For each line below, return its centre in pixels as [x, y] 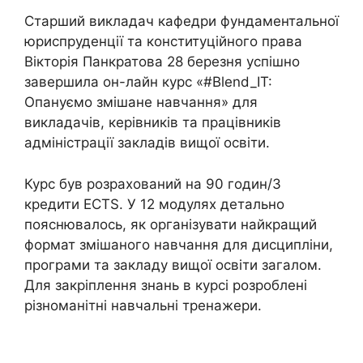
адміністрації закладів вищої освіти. [147, 143]
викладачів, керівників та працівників [153, 123]
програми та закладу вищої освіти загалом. [173, 265]
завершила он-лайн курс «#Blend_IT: [148, 82]
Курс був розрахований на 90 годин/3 [153, 184]
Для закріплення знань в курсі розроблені [166, 285]
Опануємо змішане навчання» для [141, 102]
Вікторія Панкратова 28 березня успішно [162, 62]
